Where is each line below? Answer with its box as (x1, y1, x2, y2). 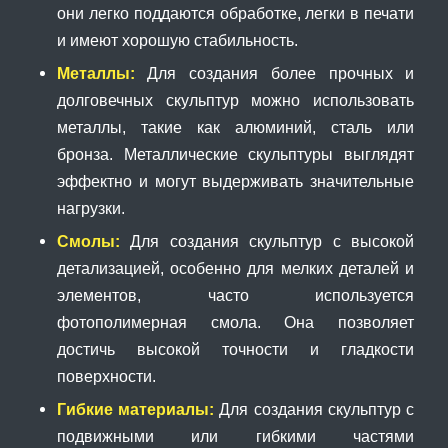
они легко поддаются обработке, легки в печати (56, 3, 415, 22)
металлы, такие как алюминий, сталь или (56, 117, 415, 136)
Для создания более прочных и (134, 63, 415, 82)
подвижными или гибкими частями (56, 426, 415, 445)
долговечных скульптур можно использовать (56, 90, 415, 109)
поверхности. (56, 366, 156, 385)
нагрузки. (56, 198, 125, 217)
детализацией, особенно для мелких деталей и (56, 258, 415, 277)
